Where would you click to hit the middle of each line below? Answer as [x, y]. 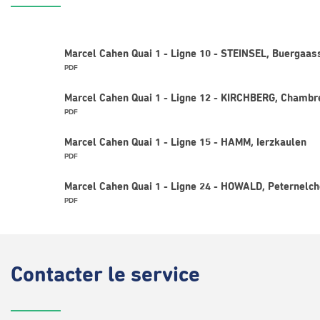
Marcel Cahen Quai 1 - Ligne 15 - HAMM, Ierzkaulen [185, 142]
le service [154, 276]
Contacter [59, 276]
